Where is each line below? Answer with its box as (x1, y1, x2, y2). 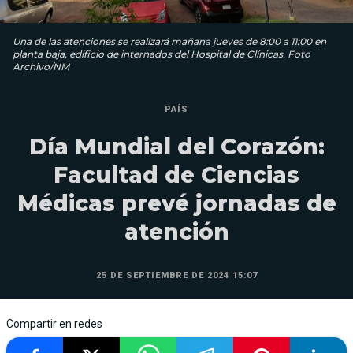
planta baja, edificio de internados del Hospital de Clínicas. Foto (13, 47, 310, 60)
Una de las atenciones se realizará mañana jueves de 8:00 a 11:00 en (13, 35, 326, 47)
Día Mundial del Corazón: (28, 132, 325, 160)
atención (124, 217, 229, 245)
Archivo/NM (13, 60, 69, 72)
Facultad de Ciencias (54, 161, 299, 188)
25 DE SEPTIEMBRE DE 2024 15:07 (95, 269, 258, 281)
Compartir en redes (6, 317, 102, 330)
